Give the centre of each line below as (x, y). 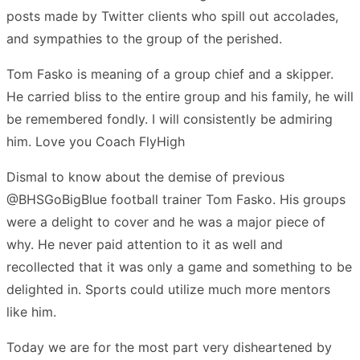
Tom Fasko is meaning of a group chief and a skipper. (170, 74)
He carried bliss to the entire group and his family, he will (180, 96)
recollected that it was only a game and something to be (179, 266)
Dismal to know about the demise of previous (145, 176)
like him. (31, 311)
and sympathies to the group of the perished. (144, 38)
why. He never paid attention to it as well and (145, 244)
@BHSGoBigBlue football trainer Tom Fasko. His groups (176, 199)
